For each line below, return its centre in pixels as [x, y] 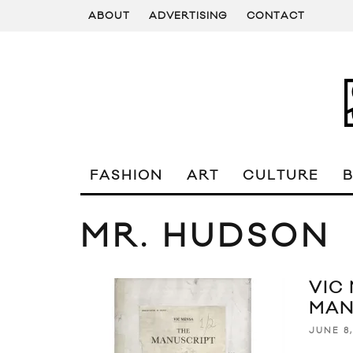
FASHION [126, 176]
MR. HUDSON [205, 237]
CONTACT [276, 16]
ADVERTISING [188, 16]
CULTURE [281, 176]
